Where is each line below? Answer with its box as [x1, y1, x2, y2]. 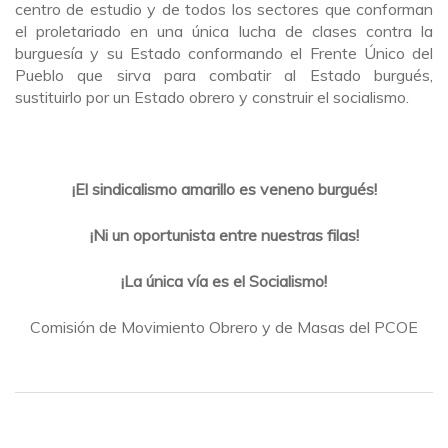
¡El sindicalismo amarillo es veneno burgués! [71, 178, 377, 199]
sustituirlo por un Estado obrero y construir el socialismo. [15, 86, 409, 107]
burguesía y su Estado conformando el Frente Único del [15, 42, 433, 63]
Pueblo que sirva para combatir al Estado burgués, [15, 64, 433, 85]
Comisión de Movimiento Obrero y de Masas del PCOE [30, 316, 418, 337]
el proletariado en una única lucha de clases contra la [15, 20, 433, 41]
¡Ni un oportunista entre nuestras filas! [89, 224, 359, 245]
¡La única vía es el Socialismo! [121, 270, 327, 291]
